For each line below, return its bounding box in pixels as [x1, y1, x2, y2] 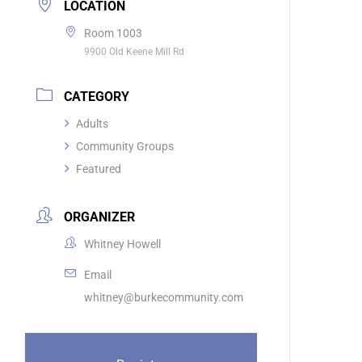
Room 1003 [84, 27, 143, 40]
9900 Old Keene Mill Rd [84, 46, 185, 58]
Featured [76, 162, 122, 176]
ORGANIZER [64, 209, 136, 225]
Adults [76, 117, 109, 131]
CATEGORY [64, 89, 130, 105]
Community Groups [76, 140, 175, 154]
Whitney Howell [84, 238, 162, 251]
